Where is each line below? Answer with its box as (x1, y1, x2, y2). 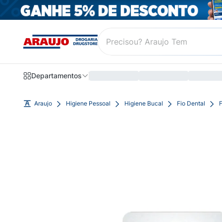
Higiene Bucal (124, 100, 163, 107)
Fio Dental (177, 100, 205, 107)
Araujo (34, 100, 52, 107)
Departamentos (31, 71, 82, 80)
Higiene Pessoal (66, 100, 111, 107)
